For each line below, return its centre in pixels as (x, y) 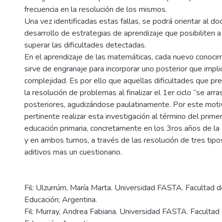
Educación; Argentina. (61, 200)
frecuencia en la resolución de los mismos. (96, 9)
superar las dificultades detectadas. (85, 45)
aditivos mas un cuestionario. (73, 152)
